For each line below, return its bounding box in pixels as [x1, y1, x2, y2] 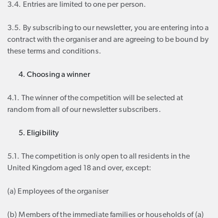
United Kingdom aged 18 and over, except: [7, 164, 152, 172]
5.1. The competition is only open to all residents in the [7, 153, 190, 161]
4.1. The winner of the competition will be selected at [7, 94, 183, 102]
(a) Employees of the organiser [7, 188, 109, 196]
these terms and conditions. [7, 48, 101, 55]
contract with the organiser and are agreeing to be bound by [7, 36, 209, 44]
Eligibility [27, 129, 59, 137]
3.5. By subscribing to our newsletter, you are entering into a [7, 24, 209, 32]
